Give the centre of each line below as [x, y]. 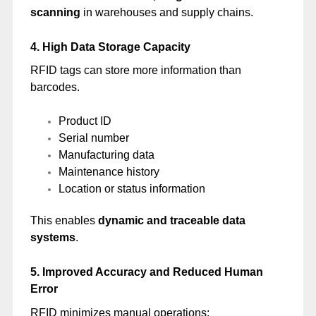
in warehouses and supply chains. [166, 13]
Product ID [85, 121]
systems [53, 238]
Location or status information [132, 189]
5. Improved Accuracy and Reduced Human [146, 272]
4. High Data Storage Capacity [110, 47]
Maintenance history [109, 172]
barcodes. [55, 87]
